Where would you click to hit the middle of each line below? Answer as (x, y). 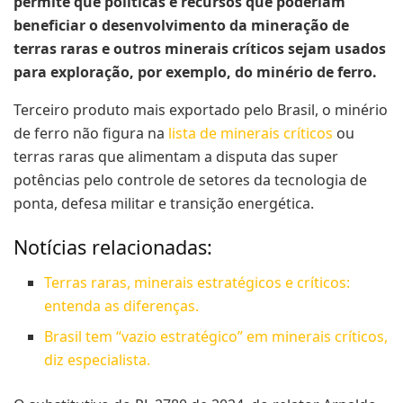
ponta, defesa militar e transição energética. (164, 203)
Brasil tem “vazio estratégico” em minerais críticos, (216, 337)
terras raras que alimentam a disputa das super (176, 156)
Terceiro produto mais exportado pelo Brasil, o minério (201, 109)
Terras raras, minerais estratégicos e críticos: (197, 283)
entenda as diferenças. (122, 306)
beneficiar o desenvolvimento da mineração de (181, 25)
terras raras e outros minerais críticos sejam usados (200, 48)
